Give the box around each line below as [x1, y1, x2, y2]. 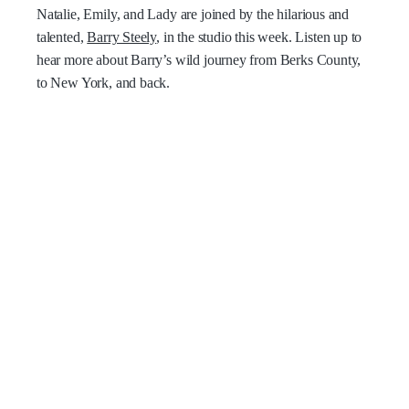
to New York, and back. [37, 75, 171, 90]
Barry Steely [87, 29, 157, 45]
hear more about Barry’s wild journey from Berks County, [37, 52, 362, 68]
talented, [37, 29, 88, 45]
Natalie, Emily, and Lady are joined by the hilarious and [37, 6, 350, 22]
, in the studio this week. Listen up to [156, 29, 362, 45]
